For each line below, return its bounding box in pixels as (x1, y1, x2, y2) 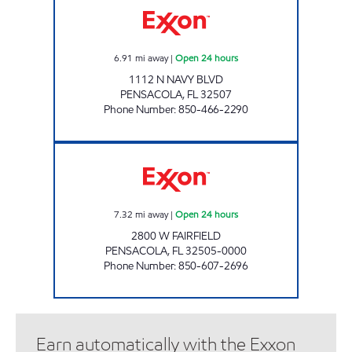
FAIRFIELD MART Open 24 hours (175, 142, 300, 156)
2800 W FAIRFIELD (131, 228, 221, 244)
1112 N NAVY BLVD (129, 71, 223, 87)
